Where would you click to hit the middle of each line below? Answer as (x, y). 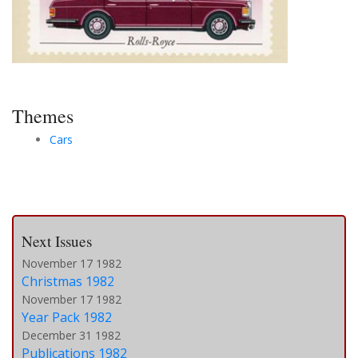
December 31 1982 (71, 335)
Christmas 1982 (68, 281)
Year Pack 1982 (67, 317)
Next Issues (57, 241)
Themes (43, 115)
